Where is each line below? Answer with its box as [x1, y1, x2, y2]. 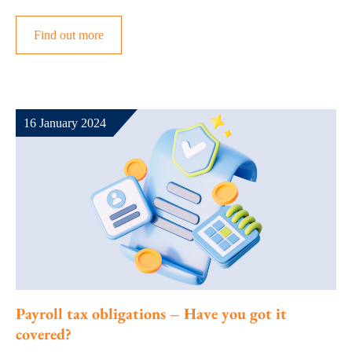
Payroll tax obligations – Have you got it [16, 302, 287, 324]
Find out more [34, 28, 104, 42]
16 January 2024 [24, 116, 106, 130]
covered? [16, 323, 71, 344]
